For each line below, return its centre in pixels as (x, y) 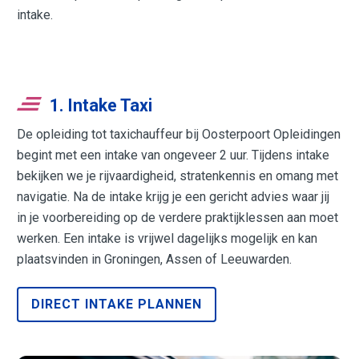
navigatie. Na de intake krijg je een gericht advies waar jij (173, 197)
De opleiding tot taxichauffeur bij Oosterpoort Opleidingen (179, 135)
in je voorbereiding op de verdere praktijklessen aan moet (178, 218)
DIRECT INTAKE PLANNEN (117, 305)
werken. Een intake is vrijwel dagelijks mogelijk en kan (167, 239)
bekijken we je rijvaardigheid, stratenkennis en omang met (178, 176)
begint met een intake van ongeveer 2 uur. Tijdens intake (173, 155)
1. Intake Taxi (101, 105)
